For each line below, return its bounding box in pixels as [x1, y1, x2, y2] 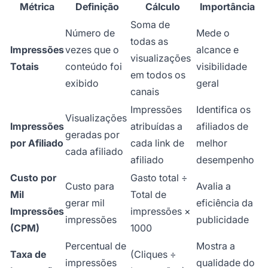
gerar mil [65, 197, 105, 209]
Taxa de [10, 248, 46, 261]
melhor [196, 137, 227, 150]
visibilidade [196, 60, 247, 73]
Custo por [10, 172, 56, 184]
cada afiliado [65, 145, 123, 158]
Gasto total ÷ [130, 172, 188, 184]
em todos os [130, 69, 185, 81]
